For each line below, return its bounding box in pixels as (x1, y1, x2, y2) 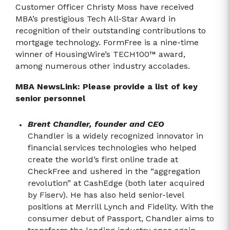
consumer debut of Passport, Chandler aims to (28, 214, 214, 224)
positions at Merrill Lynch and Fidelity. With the (28, 202, 214, 212)
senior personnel (15, 93, 85, 104)
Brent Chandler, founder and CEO (28, 119, 164, 129)
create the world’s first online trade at (28, 155, 178, 165)
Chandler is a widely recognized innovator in (28, 131, 203, 141)
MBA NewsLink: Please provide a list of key (15, 82, 198, 92)
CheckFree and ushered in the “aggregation (28, 166, 200, 177)
